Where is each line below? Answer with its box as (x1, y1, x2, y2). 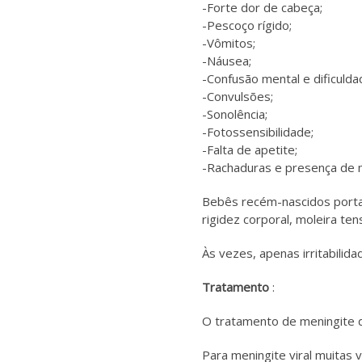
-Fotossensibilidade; (202, 124, 314, 140)
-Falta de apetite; (202, 141, 298, 158)
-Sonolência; (202, 106, 268, 122)
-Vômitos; (202, 35, 256, 51)
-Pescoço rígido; (202, 17, 293, 33)
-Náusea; (202, 53, 252, 69)
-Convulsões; (202, 88, 274, 104)
